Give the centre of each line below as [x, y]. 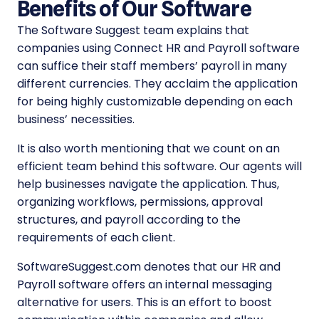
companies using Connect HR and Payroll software [158, 48]
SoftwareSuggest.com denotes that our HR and [149, 267]
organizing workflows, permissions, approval [140, 202]
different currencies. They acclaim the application [157, 84]
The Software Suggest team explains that [133, 31]
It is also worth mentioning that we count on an [148, 149]
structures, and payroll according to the [129, 220]
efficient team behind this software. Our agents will [159, 167]
